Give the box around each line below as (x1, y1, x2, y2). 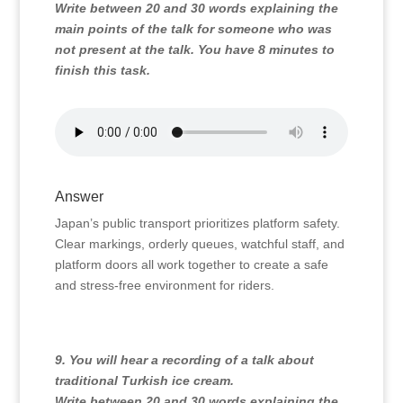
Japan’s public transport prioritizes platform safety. (54, 216, 340, 230)
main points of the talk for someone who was (54, 22, 332, 36)
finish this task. (54, 63, 150, 77)
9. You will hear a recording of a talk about (54, 353, 314, 367)
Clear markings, (54, 237, 145, 251)
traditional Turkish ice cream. (54, 373, 234, 388)
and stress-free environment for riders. (54, 278, 274, 292)
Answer (54, 189, 103, 204)
